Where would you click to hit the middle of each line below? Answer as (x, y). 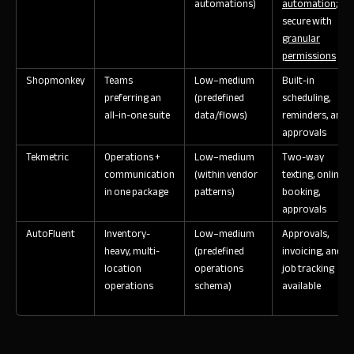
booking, (301, 192)
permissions (309, 56)
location (123, 268)
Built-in (298, 80)
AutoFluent (51, 233)
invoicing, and (312, 251)
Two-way (303, 157)
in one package (136, 192)
